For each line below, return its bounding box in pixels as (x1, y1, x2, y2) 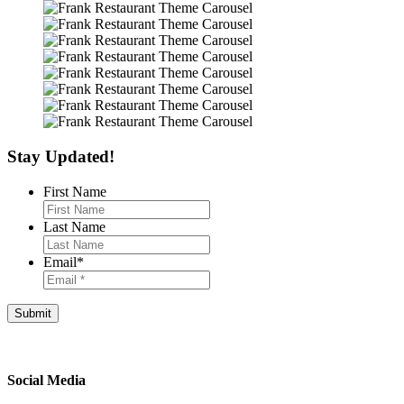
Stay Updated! (7, 146, 115, 166)
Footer (6, 335, 69, 360)
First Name (43, 183, 106, 199)
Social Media (7, 372, 86, 388)
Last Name (43, 218, 106, 234)
